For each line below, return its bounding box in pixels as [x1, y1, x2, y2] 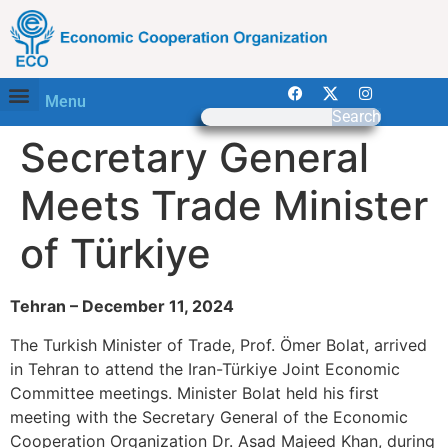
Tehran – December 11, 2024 [10, 296, 234, 317]
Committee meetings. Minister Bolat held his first [10, 382, 379, 403]
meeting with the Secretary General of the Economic [10, 406, 408, 427]
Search [331, 107, 381, 127]
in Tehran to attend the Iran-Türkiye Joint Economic [10, 358, 400, 379]
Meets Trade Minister [20, 181, 428, 231]
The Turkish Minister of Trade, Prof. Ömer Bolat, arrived [10, 334, 427, 355]
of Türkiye [20, 229, 211, 279]
